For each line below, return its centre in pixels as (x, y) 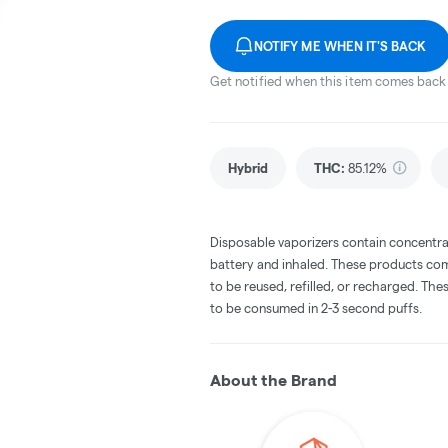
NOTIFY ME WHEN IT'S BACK (340, 45)
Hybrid (248, 167)
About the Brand (273, 380)
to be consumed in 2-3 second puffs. (316, 307)
